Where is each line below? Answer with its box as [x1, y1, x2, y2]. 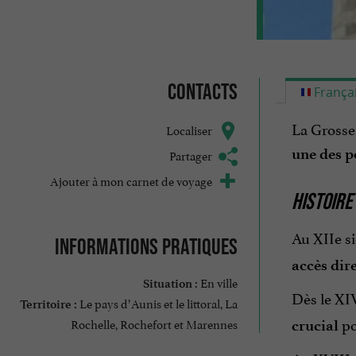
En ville [197, 272, 238, 291]
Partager [168, 145, 212, 164]
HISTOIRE [291, 188, 352, 215]
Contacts [167, 79, 238, 105]
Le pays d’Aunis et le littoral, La [76, 292, 238, 311]
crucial [291, 316, 339, 335]
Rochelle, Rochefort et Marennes [70, 313, 238, 332]
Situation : [142, 276, 198, 291]
